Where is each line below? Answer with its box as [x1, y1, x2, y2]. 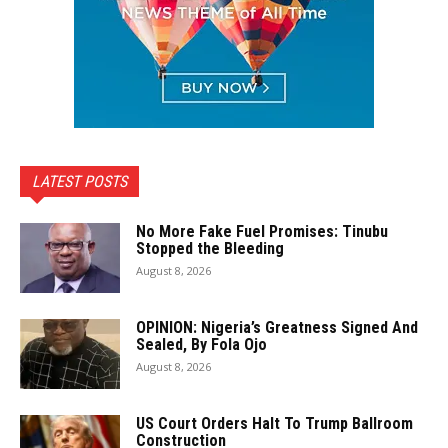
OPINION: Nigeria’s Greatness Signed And [136, 318, 418, 337]
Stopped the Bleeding [136, 239, 284, 258]
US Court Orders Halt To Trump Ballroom [136, 414, 413, 433]
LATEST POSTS [32, 172, 127, 191]
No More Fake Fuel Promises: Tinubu [136, 222, 388, 241]
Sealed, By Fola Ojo [136, 335, 267, 354]
